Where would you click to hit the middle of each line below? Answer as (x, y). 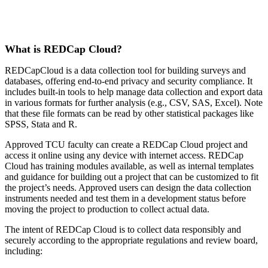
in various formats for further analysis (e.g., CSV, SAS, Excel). (124, 102)
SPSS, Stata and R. (41, 124)
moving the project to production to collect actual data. (107, 209)
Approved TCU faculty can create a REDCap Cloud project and (126, 144)
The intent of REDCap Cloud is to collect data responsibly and (123, 229)
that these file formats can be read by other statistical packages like (129, 113)
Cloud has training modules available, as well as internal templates (129, 166)
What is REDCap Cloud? (63, 49)
